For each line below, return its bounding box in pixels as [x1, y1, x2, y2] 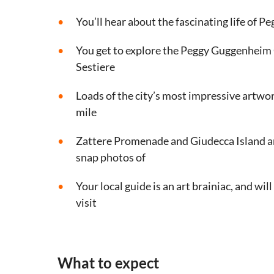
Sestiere [76, 60, 115, 74]
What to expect [57, 254, 159, 272]
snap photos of [76, 150, 146, 165]
